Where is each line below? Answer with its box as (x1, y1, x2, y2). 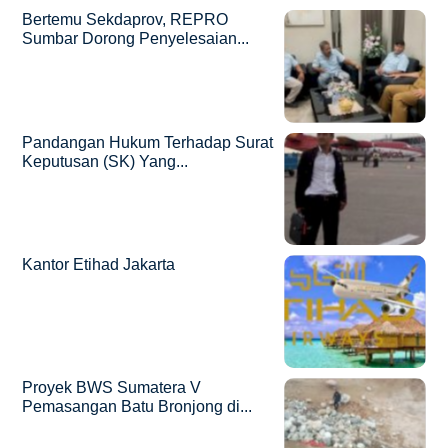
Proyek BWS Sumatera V (22, 379, 202, 397)
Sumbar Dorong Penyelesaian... (22, 29, 250, 47)
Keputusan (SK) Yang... (22, 152, 189, 170)
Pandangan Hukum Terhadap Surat (22, 133, 274, 151)
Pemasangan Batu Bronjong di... (22, 398, 253, 416)
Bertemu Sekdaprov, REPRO (22, 10, 229, 28)
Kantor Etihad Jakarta (22, 256, 176, 274)
